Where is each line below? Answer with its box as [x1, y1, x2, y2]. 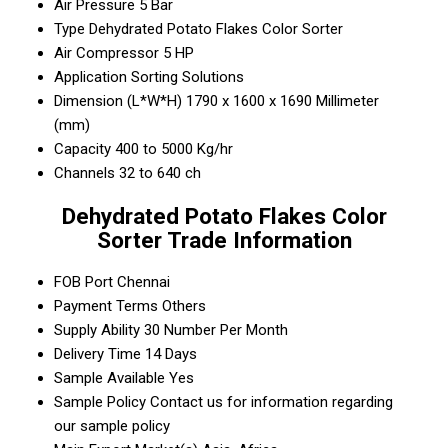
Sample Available [54, 369, 165, 388]
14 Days [145, 345, 197, 364]
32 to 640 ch [119, 163, 201, 182]
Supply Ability [54, 321, 140, 340]
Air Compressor [54, 43, 159, 62]
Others [162, 297, 206, 316]
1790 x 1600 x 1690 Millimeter [186, 91, 379, 110]
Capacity [54, 139, 111, 158]
